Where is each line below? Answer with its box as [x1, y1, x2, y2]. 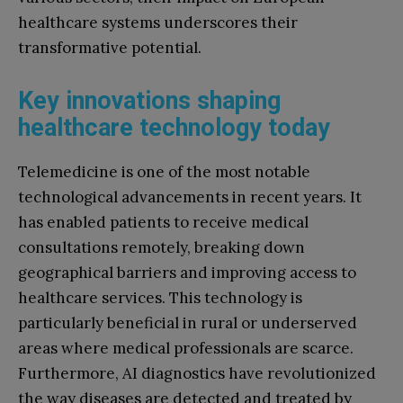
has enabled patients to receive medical [18, 211, 309, 232]
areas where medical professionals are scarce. [18, 337, 354, 358]
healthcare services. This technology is [18, 287, 302, 308]
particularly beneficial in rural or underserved [18, 312, 357, 333]
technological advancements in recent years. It [18, 186, 362, 207]
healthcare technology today [18, 112, 330, 142]
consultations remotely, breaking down [18, 237, 305, 257]
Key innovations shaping [18, 85, 281, 115]
